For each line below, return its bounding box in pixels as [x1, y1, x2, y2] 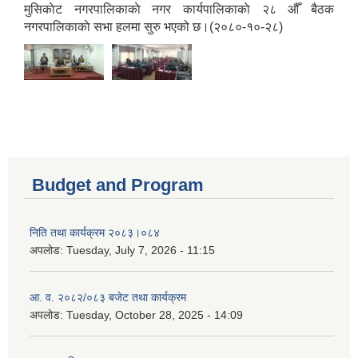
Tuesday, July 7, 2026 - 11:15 [66, 244, 215, 257]
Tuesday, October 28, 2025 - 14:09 [66, 308, 243, 322]
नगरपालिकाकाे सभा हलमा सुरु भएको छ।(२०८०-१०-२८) [24, 20, 283, 34]
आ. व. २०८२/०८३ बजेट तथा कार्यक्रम [30, 291, 186, 304]
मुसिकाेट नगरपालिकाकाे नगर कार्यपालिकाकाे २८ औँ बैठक [24, 2, 334, 17]
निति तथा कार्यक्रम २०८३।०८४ [30, 226, 160, 240]
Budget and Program [32, 175, 204, 196]
